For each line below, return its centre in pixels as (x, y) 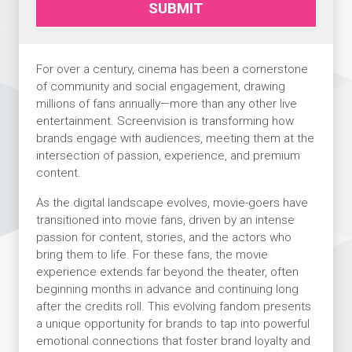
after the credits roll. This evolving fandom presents (173, 307)
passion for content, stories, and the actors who (163, 238)
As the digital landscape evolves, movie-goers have (172, 203)
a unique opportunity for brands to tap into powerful (172, 324)
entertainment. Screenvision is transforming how (165, 121)
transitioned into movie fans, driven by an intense (165, 220)
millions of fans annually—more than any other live (166, 104)
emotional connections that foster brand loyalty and (173, 341)
